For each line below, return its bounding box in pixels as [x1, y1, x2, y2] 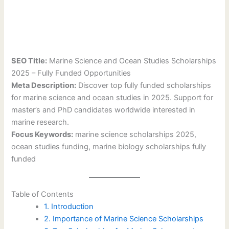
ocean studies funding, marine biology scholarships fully [11, 142, 207, 152]
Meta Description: [11, 81, 77, 90]
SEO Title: [11, 56, 48, 66]
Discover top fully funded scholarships [76, 81, 212, 90]
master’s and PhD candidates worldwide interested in [11, 105, 196, 115]
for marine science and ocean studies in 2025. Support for [11, 93, 214, 103]
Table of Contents [11, 190, 74, 199]
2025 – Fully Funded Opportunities [11, 68, 131, 78]
